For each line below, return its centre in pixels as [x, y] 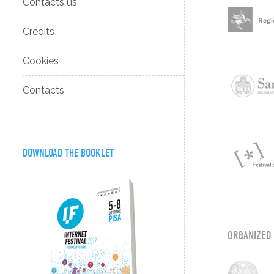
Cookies [41, 61]
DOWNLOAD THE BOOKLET [68, 153]
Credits [39, 32]
